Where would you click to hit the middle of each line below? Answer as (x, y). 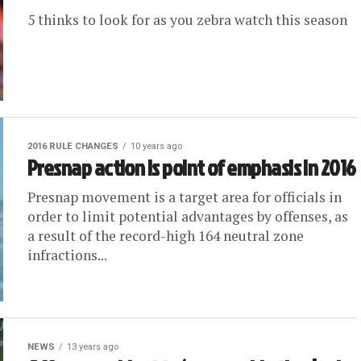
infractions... (67, 255)
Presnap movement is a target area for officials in (185, 197)
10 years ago (156, 146)
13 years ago (93, 347)
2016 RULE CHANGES (73, 146)
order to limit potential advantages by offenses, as (188, 216)
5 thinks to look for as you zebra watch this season (187, 20)
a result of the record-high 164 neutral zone (166, 236)
